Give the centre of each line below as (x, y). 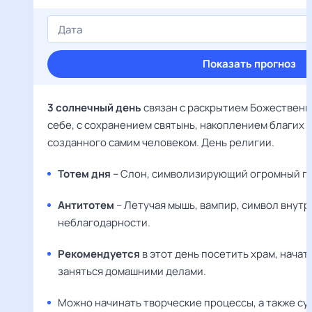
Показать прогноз (249, 64)
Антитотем (86, 205)
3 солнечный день (94, 108)
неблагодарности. (104, 223)
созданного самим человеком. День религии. (161, 142)
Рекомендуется (99, 254)
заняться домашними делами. (132, 271)
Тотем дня (84, 174)
